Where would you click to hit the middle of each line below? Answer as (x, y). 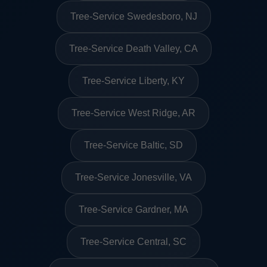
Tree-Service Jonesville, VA (133, 178)
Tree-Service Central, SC (133, 242)
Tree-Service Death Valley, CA (133, 49)
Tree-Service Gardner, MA (133, 210)
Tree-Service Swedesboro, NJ (133, 17)
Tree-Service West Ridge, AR (133, 113)
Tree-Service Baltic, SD (133, 145)
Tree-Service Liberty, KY (133, 81)
